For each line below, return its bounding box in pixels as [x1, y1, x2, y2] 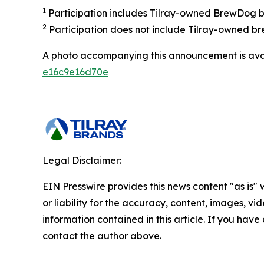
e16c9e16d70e [42, 65, 108, 78]
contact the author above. [42, 229, 161, 242]
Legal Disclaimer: [42, 154, 121, 166]
